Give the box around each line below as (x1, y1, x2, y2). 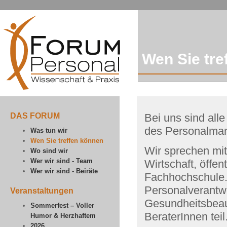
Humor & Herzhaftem (30, 212, 96, 219)
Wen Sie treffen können (30, 137, 103, 144)
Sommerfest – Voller (30, 202, 94, 209)
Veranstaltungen (10, 186, 73, 195)
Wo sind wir (30, 147, 68, 155)
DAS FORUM (10, 111, 60, 120)
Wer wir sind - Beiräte (30, 167, 98, 175)
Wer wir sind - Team (30, 157, 93, 165)
